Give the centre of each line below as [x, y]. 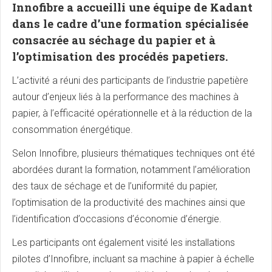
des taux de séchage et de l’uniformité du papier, [115, 186]
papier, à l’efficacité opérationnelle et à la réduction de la [132, 114]
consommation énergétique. [73, 130]
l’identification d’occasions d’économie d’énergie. [117, 219]
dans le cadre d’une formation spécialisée [130, 24]
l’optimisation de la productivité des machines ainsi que [129, 203]
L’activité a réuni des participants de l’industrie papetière [130, 81]
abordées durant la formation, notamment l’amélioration [131, 170]
